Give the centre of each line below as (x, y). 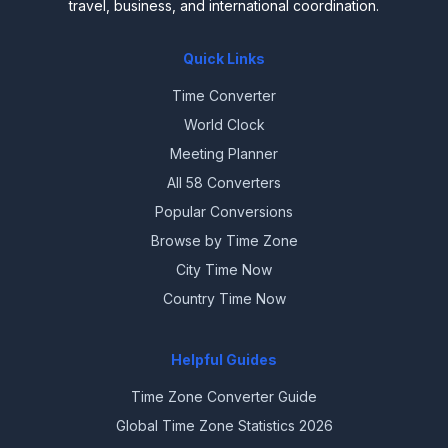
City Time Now (224, 270)
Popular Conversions (224, 212)
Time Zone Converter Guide (224, 397)
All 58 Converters (224, 183)
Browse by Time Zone (224, 241)
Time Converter (224, 96)
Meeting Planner (224, 154)
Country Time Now (224, 299)
